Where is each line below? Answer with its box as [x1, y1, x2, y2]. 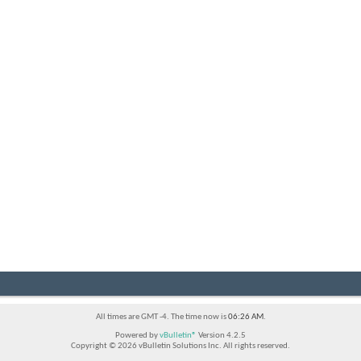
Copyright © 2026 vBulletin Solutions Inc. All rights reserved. [71, 342, 290, 351]
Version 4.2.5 [197, 331, 246, 341]
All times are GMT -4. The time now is [95, 313, 228, 322]
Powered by [115, 331, 160, 341]
